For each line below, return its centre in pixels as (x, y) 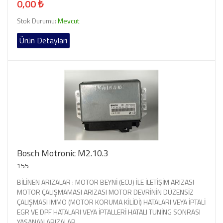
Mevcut (68, 20)
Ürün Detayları (43, 40)
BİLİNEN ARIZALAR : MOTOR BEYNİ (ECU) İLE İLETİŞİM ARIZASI (106, 182)
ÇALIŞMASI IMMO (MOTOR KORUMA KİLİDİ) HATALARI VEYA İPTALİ (111, 202)
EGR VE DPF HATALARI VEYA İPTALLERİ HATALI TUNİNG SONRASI (109, 212)
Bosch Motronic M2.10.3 (63, 153)
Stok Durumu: (37, 20)
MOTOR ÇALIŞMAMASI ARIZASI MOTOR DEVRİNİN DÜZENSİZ (105, 192)
